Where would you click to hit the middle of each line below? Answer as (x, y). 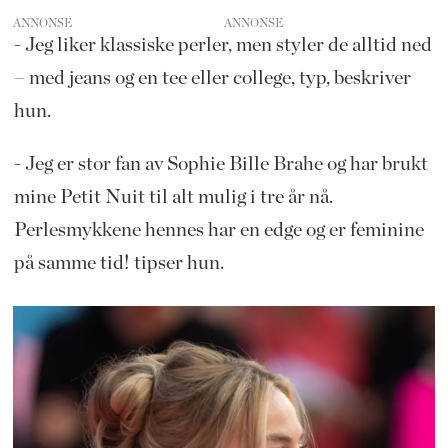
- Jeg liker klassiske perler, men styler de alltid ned (222, 44)
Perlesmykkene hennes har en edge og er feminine (218, 229)
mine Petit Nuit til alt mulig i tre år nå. (173, 196)
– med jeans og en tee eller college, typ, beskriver (212, 77)
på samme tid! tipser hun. (118, 262)
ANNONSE (43, 22)
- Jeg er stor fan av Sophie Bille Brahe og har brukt (220, 163)
